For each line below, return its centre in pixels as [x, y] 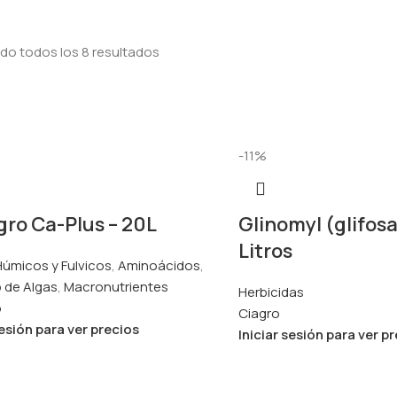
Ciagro [259, 313]
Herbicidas [271, 292]
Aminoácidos [159, 265]
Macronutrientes [116, 286]
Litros [265, 250]
